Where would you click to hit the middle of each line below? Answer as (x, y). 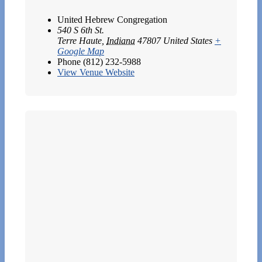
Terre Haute (80, 40)
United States (188, 40)
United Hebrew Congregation (112, 19)
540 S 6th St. (81, 30)
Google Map (81, 51)
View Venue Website (96, 72)
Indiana (121, 40)
